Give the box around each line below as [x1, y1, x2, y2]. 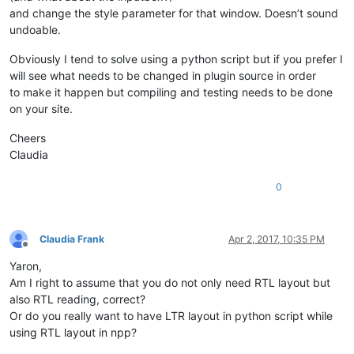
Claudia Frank [40, 232, 104, 245]
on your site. [9, 101, 73, 115]
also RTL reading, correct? [9, 292, 145, 306]
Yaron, [9, 258, 42, 273]
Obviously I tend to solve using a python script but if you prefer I [9, 51, 343, 66]
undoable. [9, 22, 61, 36]
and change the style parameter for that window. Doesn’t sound [9, 6, 338, 20]
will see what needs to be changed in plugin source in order [9, 68, 316, 82]
